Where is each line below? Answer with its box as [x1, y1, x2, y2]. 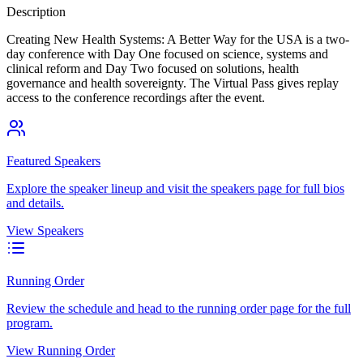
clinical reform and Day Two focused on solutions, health [6, 61, 299, 75]
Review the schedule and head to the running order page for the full [6, 301, 351, 315]
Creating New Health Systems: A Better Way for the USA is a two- [6, 32, 349, 46]
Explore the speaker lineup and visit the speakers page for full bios [6, 181, 344, 195]
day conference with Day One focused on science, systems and [6, 46, 328, 61]
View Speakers [6, 223, 83, 237]
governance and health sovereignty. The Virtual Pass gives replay [6, 75, 339, 90]
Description [6, 4, 66, 19]
